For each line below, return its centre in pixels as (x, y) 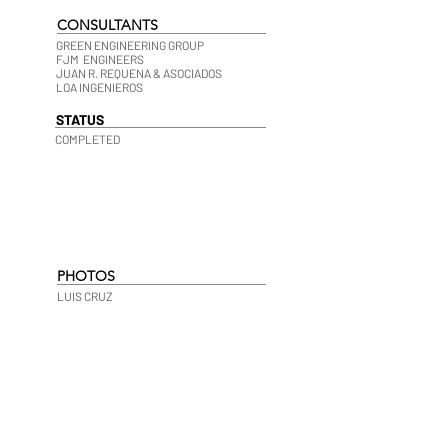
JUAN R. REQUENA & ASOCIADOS (140, 73)
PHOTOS (86, 276)
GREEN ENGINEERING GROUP (130, 45)
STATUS (80, 119)
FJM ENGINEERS (100, 59)
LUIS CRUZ (85, 296)
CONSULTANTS (107, 25)
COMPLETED (87, 139)
